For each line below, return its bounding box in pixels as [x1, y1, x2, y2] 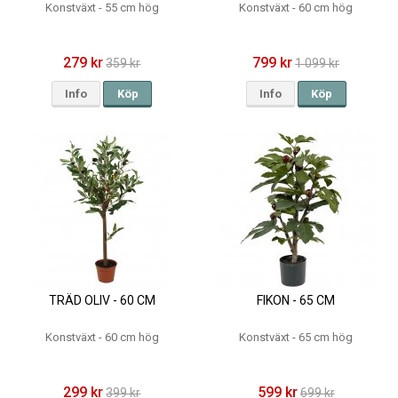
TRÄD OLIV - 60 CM [48, 293, 155, 308]
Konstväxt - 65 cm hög [239, 330, 354, 345]
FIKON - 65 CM [257, 293, 336, 308]
